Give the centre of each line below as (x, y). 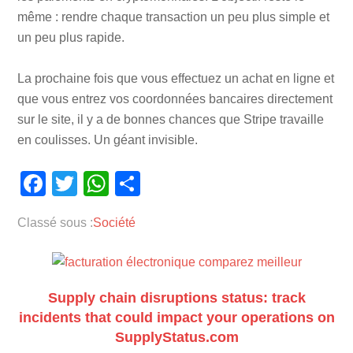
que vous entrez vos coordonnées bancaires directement (175, 99)
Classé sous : (56, 223)
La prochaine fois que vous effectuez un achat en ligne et (176, 79)
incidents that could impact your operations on (176, 318)
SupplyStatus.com (176, 338)
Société (115, 223)
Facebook (102, 184)
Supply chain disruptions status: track (176, 298)
